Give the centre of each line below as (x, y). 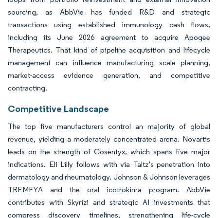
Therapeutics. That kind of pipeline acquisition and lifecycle (109, 50)
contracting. (27, 88)
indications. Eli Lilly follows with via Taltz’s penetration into (109, 164)
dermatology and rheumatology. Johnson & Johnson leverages (109, 177)
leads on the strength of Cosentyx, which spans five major (109, 151)
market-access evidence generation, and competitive (109, 75)
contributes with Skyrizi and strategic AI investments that (109, 202)
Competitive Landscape (58, 108)
